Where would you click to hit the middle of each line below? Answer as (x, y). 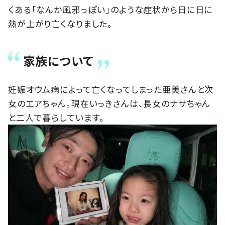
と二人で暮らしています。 (57, 117)
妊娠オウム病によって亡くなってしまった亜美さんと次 (111, 89)
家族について (59, 60)
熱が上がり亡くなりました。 (61, 23)
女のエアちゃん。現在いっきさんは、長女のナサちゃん (109, 103)
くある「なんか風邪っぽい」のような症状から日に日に (110, 9)
